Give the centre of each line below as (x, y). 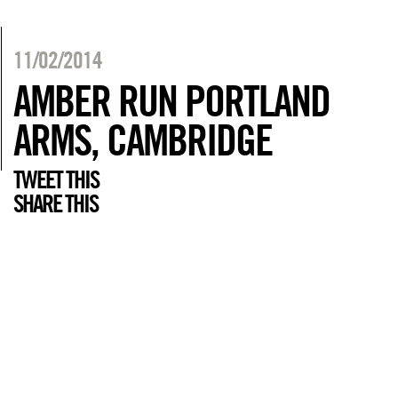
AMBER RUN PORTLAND (172, 100)
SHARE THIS (56, 203)
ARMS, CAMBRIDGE (143, 139)
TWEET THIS (56, 179)
